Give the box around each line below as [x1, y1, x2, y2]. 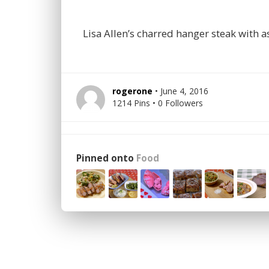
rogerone [112, 85, 153, 97]
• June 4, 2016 [155, 85, 208, 97]
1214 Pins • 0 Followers [112, 97, 203, 109]
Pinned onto [76, 152, 136, 165]
